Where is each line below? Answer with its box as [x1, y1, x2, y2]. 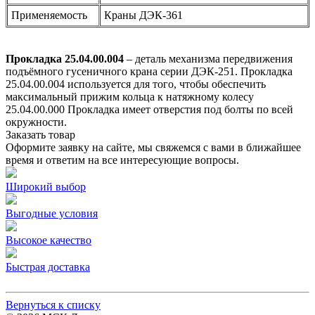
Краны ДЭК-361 [104, 8, 183, 21]
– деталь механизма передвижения [127, 52, 292, 65]
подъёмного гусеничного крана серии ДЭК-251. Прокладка [6, 65, 292, 77]
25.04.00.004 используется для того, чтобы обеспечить [6, 77, 266, 90]
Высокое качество [6, 233, 91, 246]
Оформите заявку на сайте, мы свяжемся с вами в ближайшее [6, 141, 301, 153]
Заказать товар [6, 128, 75, 141]
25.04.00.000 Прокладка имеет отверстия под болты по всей [6, 103, 293, 115]
